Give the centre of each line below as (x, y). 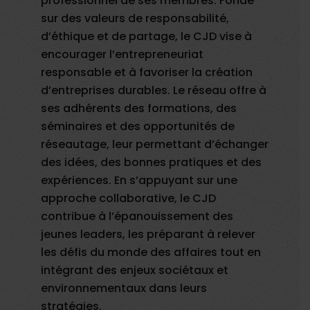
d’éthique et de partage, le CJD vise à (147, 37)
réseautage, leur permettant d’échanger (155, 145)
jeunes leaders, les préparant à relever (148, 235)
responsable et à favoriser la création (147, 73)
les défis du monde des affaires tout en (151, 253)
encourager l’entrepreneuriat (122, 55)
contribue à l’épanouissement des (137, 217)
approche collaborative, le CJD (129, 199)
